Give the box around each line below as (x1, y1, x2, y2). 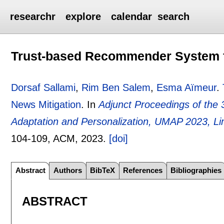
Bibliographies (170, 166, 222, 175)
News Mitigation (11, 98, 81, 110)
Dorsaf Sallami (11, 81, 76, 93)
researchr (10, 11, 56, 22)
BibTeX (90, 166, 115, 175)
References (123, 166, 163, 175)
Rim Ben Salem (81, 81, 151, 93)
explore (65, 11, 101, 22)
